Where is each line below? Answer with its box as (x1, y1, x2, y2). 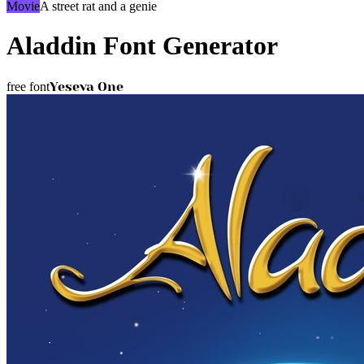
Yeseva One (50, 78, 123, 94)
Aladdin (6, 31, 97, 61)
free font (6, 79, 50, 93)
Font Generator (97, 31, 278, 61)
